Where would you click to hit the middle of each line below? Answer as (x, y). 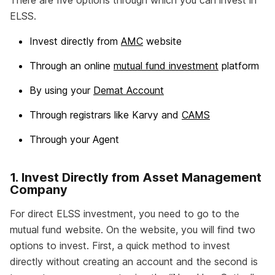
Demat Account (129, 91)
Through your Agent (74, 140)
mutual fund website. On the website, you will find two (133, 230)
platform (239, 66)
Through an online (72, 66)
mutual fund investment (166, 66)
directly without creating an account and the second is (134, 262)
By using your (61, 91)
